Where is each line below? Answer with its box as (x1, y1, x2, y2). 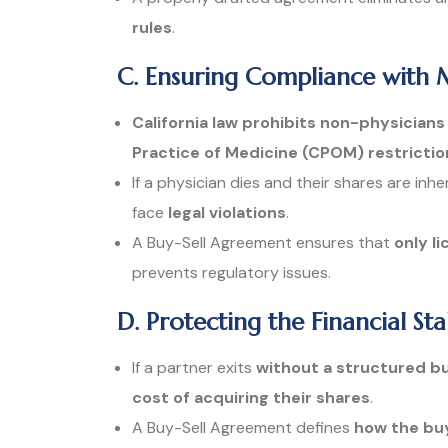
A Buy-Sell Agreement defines (132, 416, 354, 438)
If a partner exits (132, 356, 256, 378)
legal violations (168, 201, 286, 223)
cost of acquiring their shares (132, 386, 370, 408)
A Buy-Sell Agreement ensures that (132, 231, 394, 253)
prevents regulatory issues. (132, 261, 331, 283)
